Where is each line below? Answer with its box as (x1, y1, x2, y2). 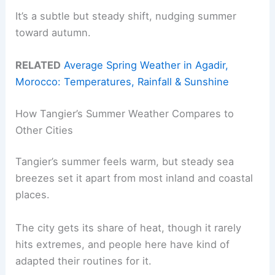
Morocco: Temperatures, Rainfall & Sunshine (15, 76, 230, 88)
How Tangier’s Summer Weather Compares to (15, 107, 234, 120)
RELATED (15, 59, 61, 72)
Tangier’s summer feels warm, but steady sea (15, 155, 234, 168)
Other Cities (15, 123, 74, 136)
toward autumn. (15, 26, 91, 39)
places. (15, 188, 50, 201)
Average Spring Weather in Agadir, (64, 59, 229, 72)
